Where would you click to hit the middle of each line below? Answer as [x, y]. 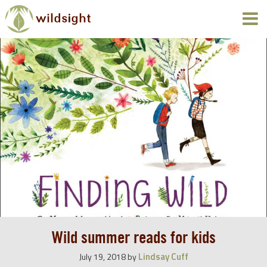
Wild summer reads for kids [133, 238]
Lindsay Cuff [163, 257]
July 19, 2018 [102, 257]
